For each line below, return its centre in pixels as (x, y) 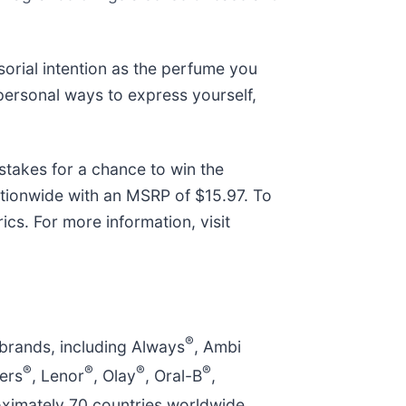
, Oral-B (174, 375)
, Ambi (217, 346)
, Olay (115, 375)
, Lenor (58, 375)
